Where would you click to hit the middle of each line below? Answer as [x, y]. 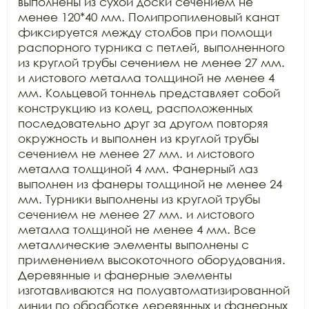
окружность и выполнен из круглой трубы [138, 138]
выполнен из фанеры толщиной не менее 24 [150, 184]
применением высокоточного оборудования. [152, 260]
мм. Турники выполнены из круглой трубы [139, 199]
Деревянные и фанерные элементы [125, 275]
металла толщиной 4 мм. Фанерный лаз [138, 169]
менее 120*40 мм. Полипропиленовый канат [149, 17]
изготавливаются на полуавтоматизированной [154, 290]
